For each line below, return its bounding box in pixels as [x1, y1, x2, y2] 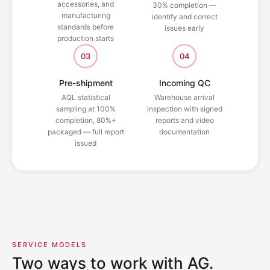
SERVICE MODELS [12, 240, 87, 250]
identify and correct [151, 12, 218, 22]
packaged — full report [47, 127, 124, 137]
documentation [159, 127, 210, 137]
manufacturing [61, 11, 110, 20]
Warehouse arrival [154, 93, 215, 102]
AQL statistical [61, 93, 110, 102]
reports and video [155, 116, 214, 125]
